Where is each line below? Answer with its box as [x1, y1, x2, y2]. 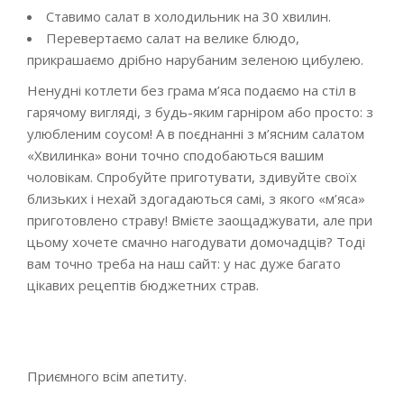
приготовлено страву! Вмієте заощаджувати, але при [27, 211, 372, 229]
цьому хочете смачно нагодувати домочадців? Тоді [27, 233, 365, 251]
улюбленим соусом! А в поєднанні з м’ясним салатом [27, 124, 364, 142]
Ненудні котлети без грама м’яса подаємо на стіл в [27, 81, 356, 99]
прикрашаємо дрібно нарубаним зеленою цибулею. [27, 50, 363, 69]
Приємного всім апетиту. [27, 367, 187, 385]
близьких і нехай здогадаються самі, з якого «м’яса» [27, 189, 365, 207]
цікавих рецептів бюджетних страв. [27, 276, 259, 294]
